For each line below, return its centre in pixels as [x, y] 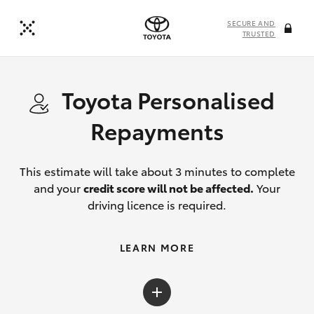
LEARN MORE [157, 247]
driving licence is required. [157, 204]
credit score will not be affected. [169, 187]
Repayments [157, 130]
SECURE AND [251, 23]
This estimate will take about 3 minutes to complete [157, 171]
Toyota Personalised [168, 99]
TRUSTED [259, 33]
